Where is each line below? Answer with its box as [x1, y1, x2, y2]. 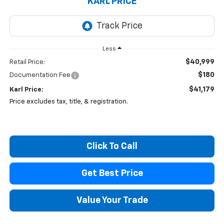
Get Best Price [81, 169, 143, 178]
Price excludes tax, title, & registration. [9, 98, 128, 105]
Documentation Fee [9, 72, 70, 79]
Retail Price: [9, 59, 45, 66]
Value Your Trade [76, 196, 148, 205]
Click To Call [86, 142, 137, 151]
